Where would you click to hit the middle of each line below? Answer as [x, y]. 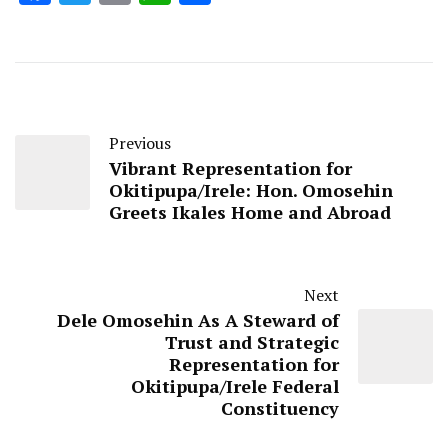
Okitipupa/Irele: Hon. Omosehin [251, 189]
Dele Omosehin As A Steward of [198, 319]
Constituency [280, 407]
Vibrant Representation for [230, 167]
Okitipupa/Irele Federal [235, 385]
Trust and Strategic [252, 341]
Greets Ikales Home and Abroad [250, 211]
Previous [140, 142]
